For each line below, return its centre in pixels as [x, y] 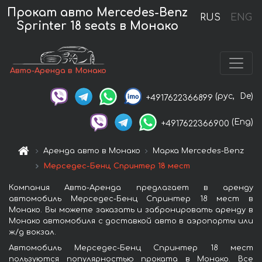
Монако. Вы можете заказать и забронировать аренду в [131, 210]
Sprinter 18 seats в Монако [98, 26]
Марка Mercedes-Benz [199, 151]
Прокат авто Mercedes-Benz [98, 12]
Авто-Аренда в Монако [58, 70]
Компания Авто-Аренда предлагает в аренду [131, 188]
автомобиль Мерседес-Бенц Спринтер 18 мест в [131, 199]
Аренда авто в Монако [92, 151]
